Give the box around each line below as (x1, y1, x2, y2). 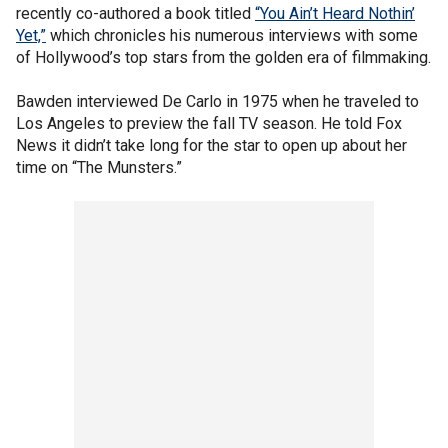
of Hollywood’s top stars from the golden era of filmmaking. (16, 47, 431, 67)
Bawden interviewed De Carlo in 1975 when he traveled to (16, 91, 419, 111)
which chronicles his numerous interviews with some (46, 25, 418, 45)
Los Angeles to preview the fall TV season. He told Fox (16, 113, 402, 133)
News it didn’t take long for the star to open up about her (16, 135, 407, 155)
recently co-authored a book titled (16, 3, 255, 23)
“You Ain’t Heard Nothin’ (255, 3, 415, 23)
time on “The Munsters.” (16, 157, 182, 177)
